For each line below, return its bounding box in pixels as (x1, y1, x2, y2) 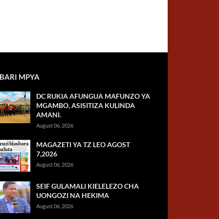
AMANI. (36, 110, 61, 119)
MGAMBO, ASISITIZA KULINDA (36, 101, 135, 109)
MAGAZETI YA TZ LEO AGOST (36, 140, 130, 149)
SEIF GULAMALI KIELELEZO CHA (36, 182, 139, 190)
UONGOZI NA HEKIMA (36, 191, 109, 199)
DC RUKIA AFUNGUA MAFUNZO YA (36, 92, 150, 100)
